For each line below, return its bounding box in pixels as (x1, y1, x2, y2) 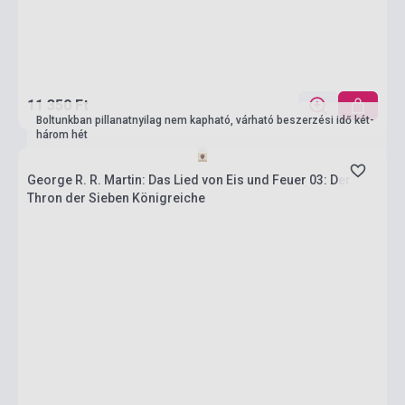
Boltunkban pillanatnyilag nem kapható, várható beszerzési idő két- (36, 114, 374, 127)
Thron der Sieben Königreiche (27, 191, 205, 205)
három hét (36, 128, 88, 141)
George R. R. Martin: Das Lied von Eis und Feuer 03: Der (27, 173, 351, 187)
